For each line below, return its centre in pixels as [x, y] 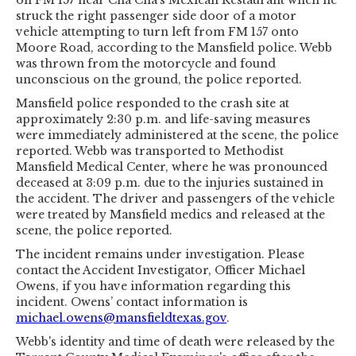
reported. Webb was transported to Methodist [150, 151]
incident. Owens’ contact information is [132, 302]
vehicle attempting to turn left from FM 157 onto [157, 31]
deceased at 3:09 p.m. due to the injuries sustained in [170, 182]
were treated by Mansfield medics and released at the [170, 214]
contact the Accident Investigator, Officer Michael [161, 270]
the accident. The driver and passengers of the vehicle [175, 198]
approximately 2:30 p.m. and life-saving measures [163, 119]
